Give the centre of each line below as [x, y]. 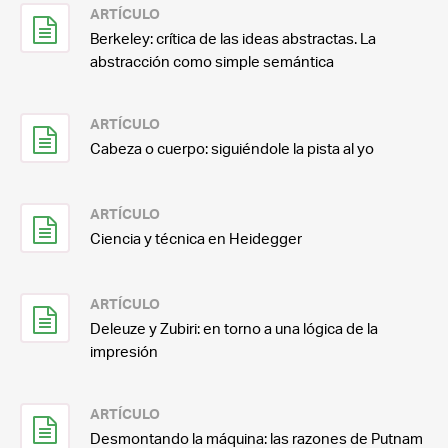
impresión [124, 351]
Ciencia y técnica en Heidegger [196, 238]
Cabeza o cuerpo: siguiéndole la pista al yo [232, 148]
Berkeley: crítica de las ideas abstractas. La [233, 38]
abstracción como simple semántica [212, 61]
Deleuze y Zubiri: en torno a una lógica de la [234, 328]
